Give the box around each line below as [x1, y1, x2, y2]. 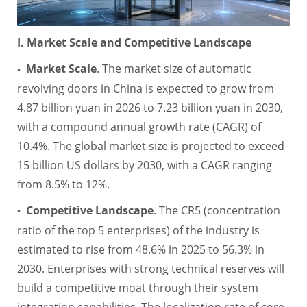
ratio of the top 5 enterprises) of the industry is [16, 222, 260, 238]
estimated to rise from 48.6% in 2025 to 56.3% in [16, 241, 265, 257]
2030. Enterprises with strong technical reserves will [16, 260, 284, 276]
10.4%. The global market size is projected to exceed [16, 138, 284, 153]
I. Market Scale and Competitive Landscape [16, 34, 251, 50]
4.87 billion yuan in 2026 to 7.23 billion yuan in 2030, [16, 99, 283, 115]
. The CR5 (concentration [153, 202, 280, 218]
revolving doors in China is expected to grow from [16, 80, 274, 96]
